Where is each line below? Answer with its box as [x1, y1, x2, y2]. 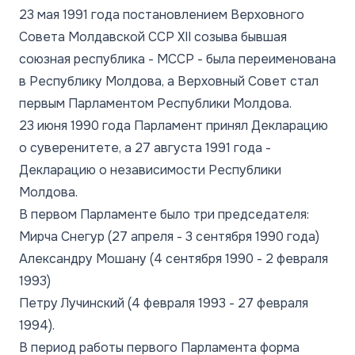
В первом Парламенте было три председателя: [19, 205, 309, 223]
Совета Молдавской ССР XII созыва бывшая [19, 28, 287, 45]
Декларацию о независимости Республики [19, 161, 281, 178]
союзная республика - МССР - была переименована [19, 50, 336, 67]
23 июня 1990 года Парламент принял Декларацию [19, 116, 328, 134]
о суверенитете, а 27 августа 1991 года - [19, 139, 271, 156]
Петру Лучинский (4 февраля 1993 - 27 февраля [19, 294, 308, 311]
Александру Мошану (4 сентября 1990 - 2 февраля [19, 250, 328, 267]
